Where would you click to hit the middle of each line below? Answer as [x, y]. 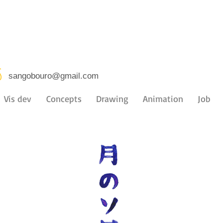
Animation [163, 99]
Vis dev [18, 99]
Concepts [64, 99]
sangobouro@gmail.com [54, 76]
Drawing [112, 99]
